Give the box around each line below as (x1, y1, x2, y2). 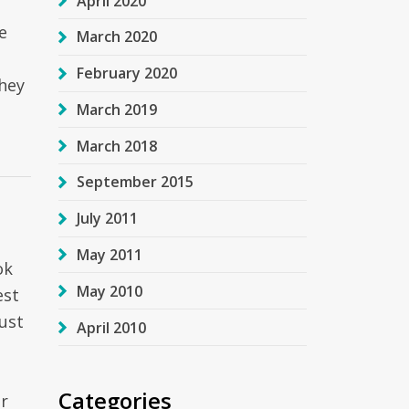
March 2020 (76, 26, 157, 47)
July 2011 (76, 208, 138, 229)
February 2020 (76, 63, 177, 84)
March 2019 (76, 99, 157, 120)
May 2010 (76, 280, 142, 301)
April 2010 (76, 317, 146, 338)
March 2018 (76, 135, 157, 156)
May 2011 (76, 245, 142, 266)
